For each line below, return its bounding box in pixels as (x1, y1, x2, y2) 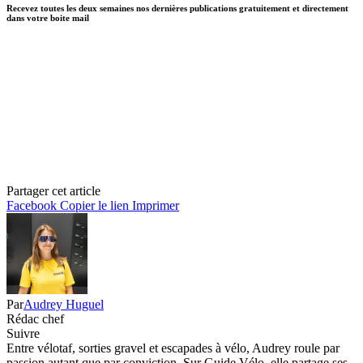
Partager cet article (6, 183, 100, 198)
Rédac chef (6, 311, 64, 326)
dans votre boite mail (6, 12, 89, 23)
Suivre (6, 326, 40, 340)
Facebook (6, 198, 57, 212)
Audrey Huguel (23, 297, 104, 311)
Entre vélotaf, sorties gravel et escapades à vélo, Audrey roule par (6, 340, 340, 355)
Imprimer (132, 198, 179, 212)
